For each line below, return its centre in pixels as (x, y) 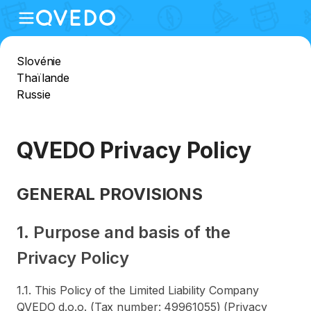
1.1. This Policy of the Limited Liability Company (138, 290)
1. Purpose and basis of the (124, 232)
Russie (34, 94)
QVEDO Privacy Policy (134, 150)
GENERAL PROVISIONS (110, 194)
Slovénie (39, 61)
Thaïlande (43, 78)
